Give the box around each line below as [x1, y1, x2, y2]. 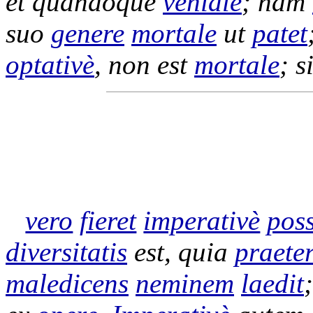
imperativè [143, 205, 261, 235]
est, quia [127, 237, 235, 267]
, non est [94, 50, 194, 80]
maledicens [6, 268, 129, 298]
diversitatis [6, 237, 127, 267]
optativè [6, 50, 94, 80]
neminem [136, 268, 234, 298]
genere [51, 18, 124, 48]
